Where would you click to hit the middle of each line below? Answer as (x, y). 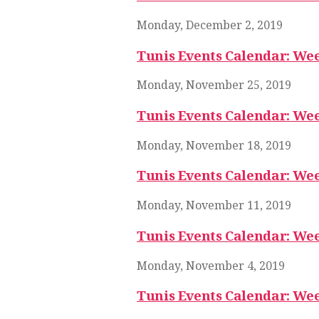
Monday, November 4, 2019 (211, 265)
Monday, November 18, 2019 (214, 145)
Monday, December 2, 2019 (210, 25)
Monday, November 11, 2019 (214, 205)
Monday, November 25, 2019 (214, 85)
